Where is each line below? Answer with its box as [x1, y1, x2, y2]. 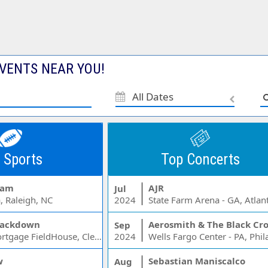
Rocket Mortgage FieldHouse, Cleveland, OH [95, 230, 102, 242]
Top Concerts [160, 151, 240, 168]
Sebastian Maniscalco [148, 255, 245, 267]
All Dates [132, 90, 174, 103]
